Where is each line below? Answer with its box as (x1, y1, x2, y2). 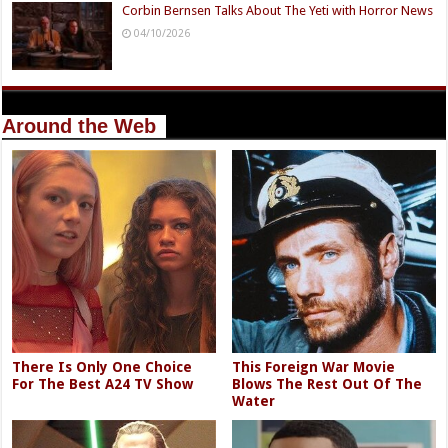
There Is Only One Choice (12, 359, 193, 376)
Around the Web (2, 114, 157, 137)
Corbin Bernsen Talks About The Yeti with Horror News (122, 2, 434, 18)
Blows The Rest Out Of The (232, 376, 423, 393)
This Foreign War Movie (232, 359, 396, 376)
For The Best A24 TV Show (12, 376, 194, 393)
